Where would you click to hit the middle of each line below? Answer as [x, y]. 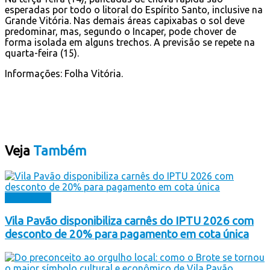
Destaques [28, 197]
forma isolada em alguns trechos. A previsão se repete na [130, 42]
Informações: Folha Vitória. [64, 73]
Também [58, 150]
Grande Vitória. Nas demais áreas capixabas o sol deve [125, 20]
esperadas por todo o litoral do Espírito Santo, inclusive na [134, 9]
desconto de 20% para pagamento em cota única [127, 234]
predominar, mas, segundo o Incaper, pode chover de [121, 31]
